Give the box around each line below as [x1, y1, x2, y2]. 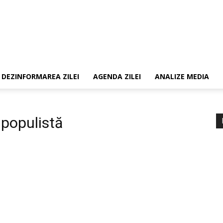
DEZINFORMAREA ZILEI [1, 72, 79, 81]
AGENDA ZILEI [93, 72, 141, 81]
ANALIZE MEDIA [155, 72, 209, 81]
